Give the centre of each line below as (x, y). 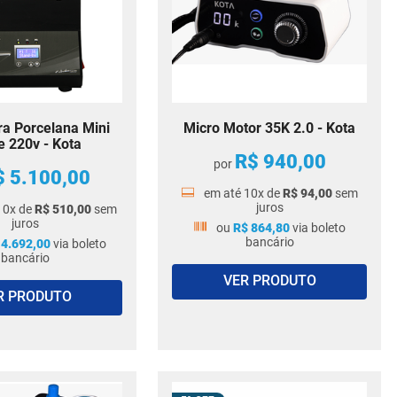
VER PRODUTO (269, 281)
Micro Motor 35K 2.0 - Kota (269, 128)
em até (224, 193)
